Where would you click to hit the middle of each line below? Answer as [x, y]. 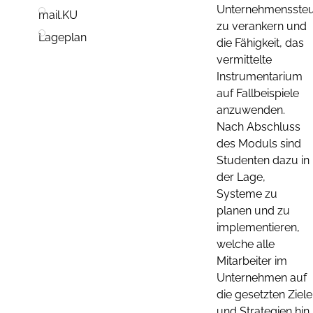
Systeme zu [247, 194]
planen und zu [253, 211]
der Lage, [241, 177]
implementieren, [258, 227]
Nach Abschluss [259, 127]
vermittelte [244, 60]
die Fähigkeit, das [260, 43]
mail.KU [58, 15]
